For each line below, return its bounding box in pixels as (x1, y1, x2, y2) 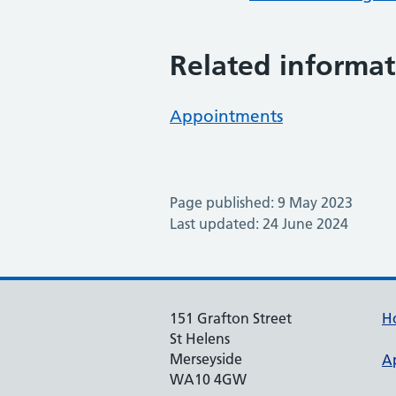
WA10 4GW (170, 370, 247, 388)
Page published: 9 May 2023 (170, 194, 353, 211)
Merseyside (170, 350, 242, 368)
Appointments (170, 106, 283, 126)
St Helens (170, 330, 230, 347)
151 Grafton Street (170, 309, 292, 327)
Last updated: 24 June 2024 (170, 215, 348, 232)
